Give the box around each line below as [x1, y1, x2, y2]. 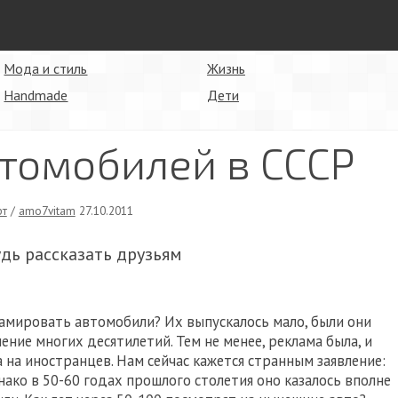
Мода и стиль [4, 60, 88, 77]
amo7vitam [18, 203, 76, 219]
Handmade [4, 86, 68, 104]
